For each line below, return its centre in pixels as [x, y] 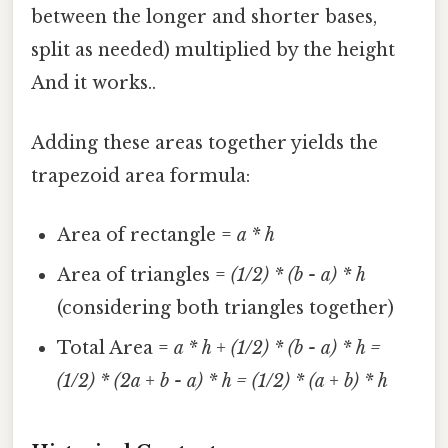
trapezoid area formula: [140, 175]
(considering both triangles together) [226, 307]
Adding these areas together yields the [204, 142]
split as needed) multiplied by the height [213, 50]
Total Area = [116, 347]
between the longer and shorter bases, [204, 17]
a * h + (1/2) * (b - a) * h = [278, 347]
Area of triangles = [144, 274]
